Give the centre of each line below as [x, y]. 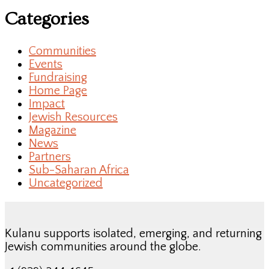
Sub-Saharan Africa [79, 170]
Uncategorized [66, 183]
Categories [47, 20]
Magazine [53, 131]
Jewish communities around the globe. [103, 247]
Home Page [58, 91]
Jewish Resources [73, 117]
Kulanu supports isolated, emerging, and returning [133, 234]
